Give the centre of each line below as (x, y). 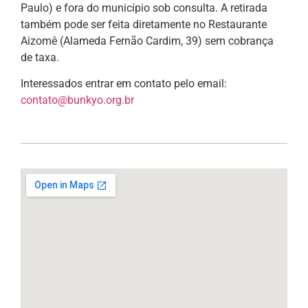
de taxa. (40, 57)
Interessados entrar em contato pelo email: (124, 84)
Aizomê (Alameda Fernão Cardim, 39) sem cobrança (147, 41)
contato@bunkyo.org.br (77, 100)
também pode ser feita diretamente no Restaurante (144, 24)
